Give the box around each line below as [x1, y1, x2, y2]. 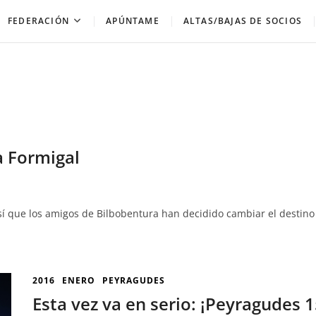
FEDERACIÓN [7, 15, 69, 27]
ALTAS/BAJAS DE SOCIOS [183, 15, 302, 27]
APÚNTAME [106, 15, 159, 27]
